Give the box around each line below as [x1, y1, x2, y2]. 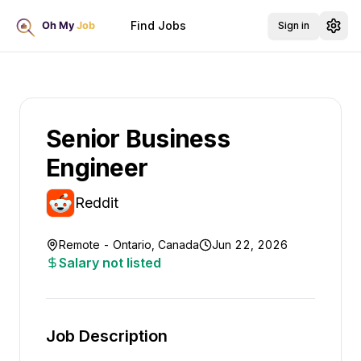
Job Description [46, 326, 168, 346]
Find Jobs [131, 19, 187, 32]
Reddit [75, 194, 118, 211]
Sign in [278, 19, 309, 31]
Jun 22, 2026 [212, 238, 288, 251]
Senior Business [46, 124, 230, 153]
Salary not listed [59, 255, 161, 271]
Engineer [46, 153, 147, 182]
